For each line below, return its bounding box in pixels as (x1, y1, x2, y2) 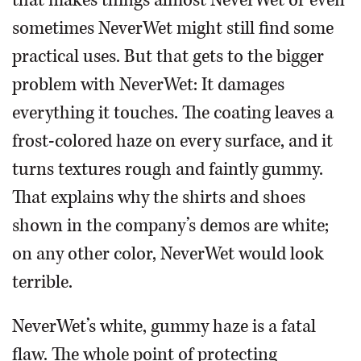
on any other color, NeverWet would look (12, 242, 324, 266)
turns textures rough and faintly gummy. (12, 157, 323, 181)
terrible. (12, 270, 73, 294)
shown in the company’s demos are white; (12, 214, 329, 238)
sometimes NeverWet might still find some (12, 16, 334, 40)
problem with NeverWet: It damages (12, 73, 284, 97)
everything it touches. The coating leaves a (12, 101, 334, 125)
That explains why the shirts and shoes (12, 185, 305, 210)
